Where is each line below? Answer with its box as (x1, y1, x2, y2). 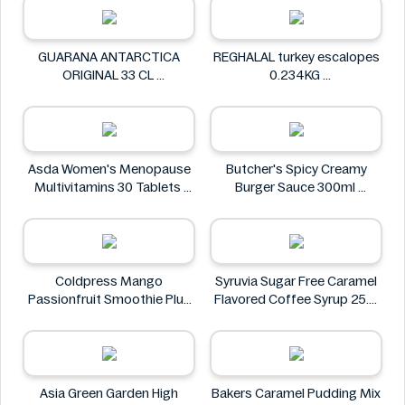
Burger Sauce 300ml (234, 180, 358, 194)
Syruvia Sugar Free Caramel (215, 274, 377, 288)
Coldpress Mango (55, 274, 163, 288)
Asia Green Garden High (40, 386, 178, 400)
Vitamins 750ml (61, 310, 157, 325)
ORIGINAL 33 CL (61, 68, 156, 82)
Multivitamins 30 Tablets (34, 180, 184, 194)
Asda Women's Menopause (27, 162, 191, 176)
